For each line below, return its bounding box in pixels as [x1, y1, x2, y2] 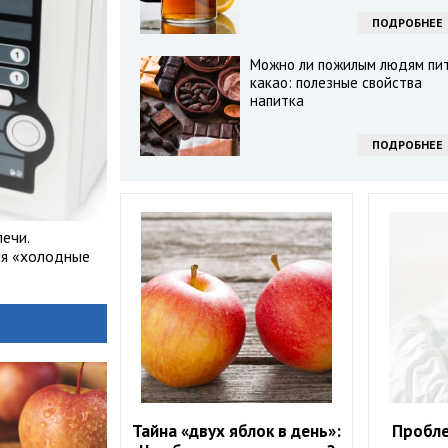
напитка [249, 91, 304, 110]
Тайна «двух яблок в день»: [132, 420, 342, 443]
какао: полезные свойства [249, 73, 422, 92]
